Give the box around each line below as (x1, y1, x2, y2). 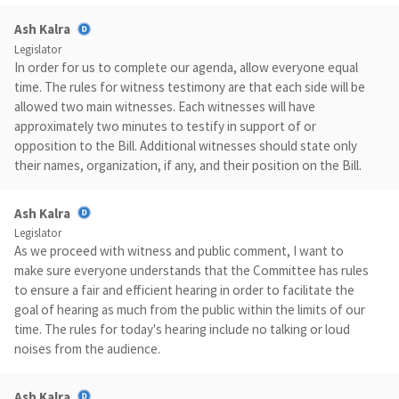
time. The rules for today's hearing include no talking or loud (14, 320, 350, 338)
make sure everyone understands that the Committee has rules (14, 261, 369, 279)
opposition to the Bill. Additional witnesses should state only (14, 136, 357, 154)
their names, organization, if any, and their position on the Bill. (14, 156, 362, 174)
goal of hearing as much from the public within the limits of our (14, 300, 365, 318)
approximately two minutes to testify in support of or (14, 117, 316, 134)
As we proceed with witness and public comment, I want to (14, 241, 344, 259)
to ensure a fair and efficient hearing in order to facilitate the (14, 281, 354, 298)
